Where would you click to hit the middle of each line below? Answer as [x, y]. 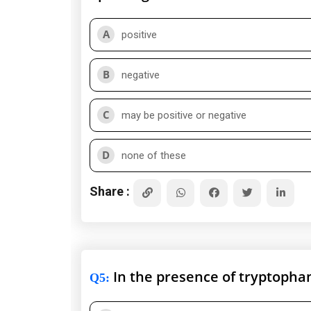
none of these [154, 155]
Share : [110, 191]
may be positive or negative [184, 115]
